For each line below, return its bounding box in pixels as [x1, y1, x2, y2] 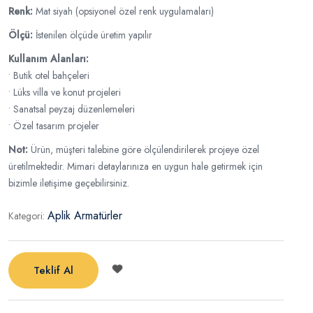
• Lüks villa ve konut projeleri [8, 85, 121, 99]
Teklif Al [34, 263, 73, 278]
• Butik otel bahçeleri [8, 68, 89, 82]
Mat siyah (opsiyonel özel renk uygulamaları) [33, 4, 214, 18]
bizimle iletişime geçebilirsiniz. [8, 176, 129, 190]
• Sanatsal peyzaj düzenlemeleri [8, 102, 135, 116]
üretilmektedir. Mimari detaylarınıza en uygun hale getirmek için [8, 159, 263, 173]
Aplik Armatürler [48, 208, 122, 224]
